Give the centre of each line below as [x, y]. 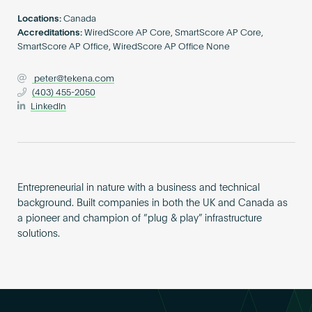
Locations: [39, 19]
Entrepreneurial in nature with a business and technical [138, 188]
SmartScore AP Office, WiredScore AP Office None [123, 47]
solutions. [38, 234]
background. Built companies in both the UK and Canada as [152, 203]
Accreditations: [49, 33]
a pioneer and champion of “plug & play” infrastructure [139, 218]
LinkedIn [49, 107]
